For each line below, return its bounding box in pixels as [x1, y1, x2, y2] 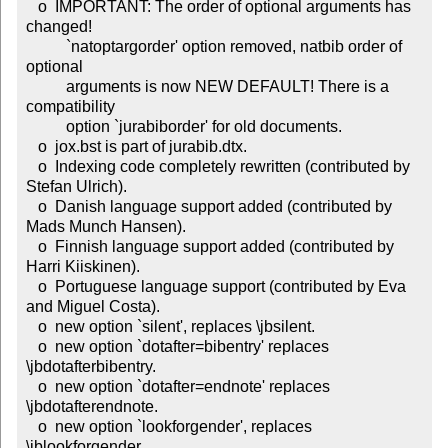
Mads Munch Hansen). [25, 218, 186, 236]
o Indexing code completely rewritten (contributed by [25, 158, 38, 176]
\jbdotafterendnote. [25, 398, 158, 416]
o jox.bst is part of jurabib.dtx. [25, 138, 38, 156]
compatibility [25, 98, 115, 116]
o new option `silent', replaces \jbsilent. [25, 318, 38, 336]
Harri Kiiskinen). [25, 258, 140, 276]
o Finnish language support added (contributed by [25, 238, 38, 256]
